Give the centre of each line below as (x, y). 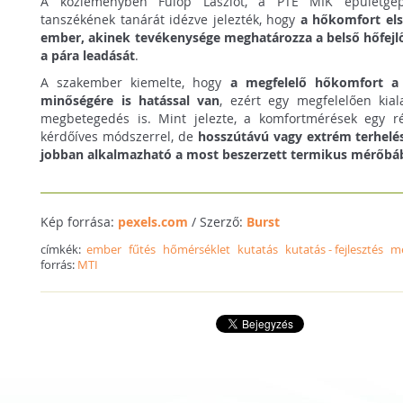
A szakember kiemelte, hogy (135, 82)
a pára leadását (88, 55)
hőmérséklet (197, 249)
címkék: (64, 249)
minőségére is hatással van (130, 100)
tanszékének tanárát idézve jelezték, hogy (170, 19)
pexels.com (153, 221)
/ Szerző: (218, 221)
